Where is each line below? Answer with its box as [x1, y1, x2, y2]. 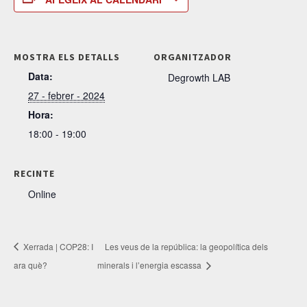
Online [28, 186, 56, 201]
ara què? [14, 259, 47, 271]
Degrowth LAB [168, 70, 230, 84]
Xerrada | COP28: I [21, 240, 93, 252]
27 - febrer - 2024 [28, 88, 105, 102]
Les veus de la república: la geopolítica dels [105, 240, 269, 252]
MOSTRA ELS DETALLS [14, 50, 120, 63]
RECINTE [14, 167, 55, 180]
